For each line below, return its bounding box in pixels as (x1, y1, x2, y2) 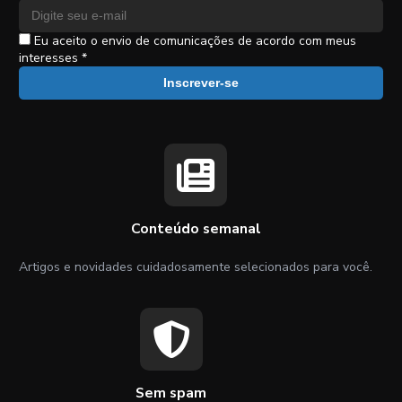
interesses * (19, 48, 87, 66)
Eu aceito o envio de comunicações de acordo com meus (31, 31, 356, 49)
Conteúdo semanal (130, 218, 261, 239)
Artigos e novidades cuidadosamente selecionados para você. (19, 258, 372, 275)
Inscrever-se (163, 75, 239, 91)
